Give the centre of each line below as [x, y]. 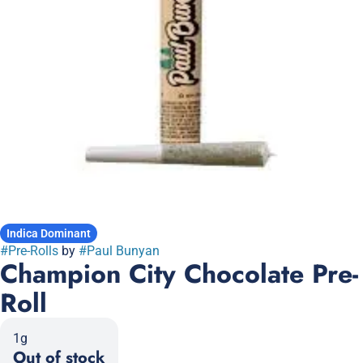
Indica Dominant [49, 233]
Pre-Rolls [33, 251]
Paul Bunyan [123, 251]
